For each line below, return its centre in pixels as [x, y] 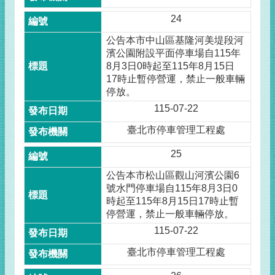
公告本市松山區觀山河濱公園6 [173, 175]
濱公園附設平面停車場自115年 [174, 53]
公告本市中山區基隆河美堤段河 [175, 40]
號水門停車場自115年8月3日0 [172, 188]
